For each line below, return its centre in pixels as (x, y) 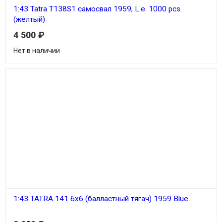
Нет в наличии (36, 50)
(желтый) (29, 20)
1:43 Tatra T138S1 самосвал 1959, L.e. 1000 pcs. (97, 9)
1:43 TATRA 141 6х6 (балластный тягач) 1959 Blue (101, 198)
